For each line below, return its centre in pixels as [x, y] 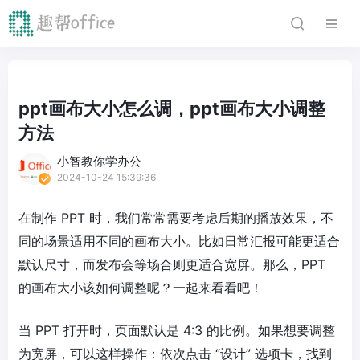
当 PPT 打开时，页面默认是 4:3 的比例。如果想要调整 [177, 330]
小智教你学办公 [99, 161]
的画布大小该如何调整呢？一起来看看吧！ [141, 288]
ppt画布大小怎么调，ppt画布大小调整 [172, 108]
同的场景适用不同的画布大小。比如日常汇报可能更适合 [179, 241]
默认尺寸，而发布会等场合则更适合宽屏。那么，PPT [172, 264]
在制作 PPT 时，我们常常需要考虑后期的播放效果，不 [176, 218]
